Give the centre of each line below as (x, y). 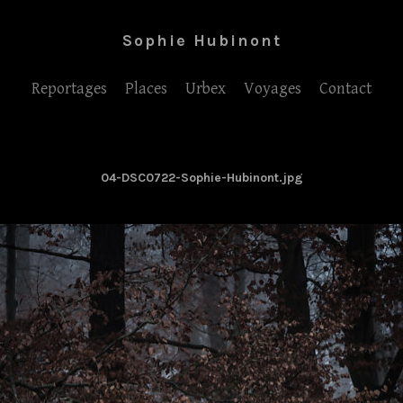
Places (146, 89)
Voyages (273, 89)
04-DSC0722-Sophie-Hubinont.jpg (201, 178)
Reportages (69, 89)
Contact (345, 89)
